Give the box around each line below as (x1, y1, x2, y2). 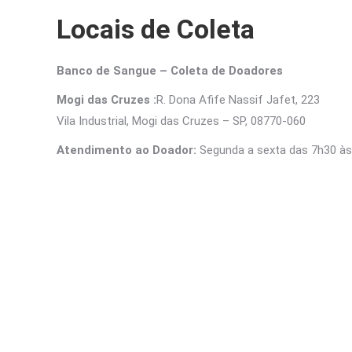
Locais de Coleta (57, 13, 255, 45)
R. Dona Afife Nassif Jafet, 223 (156, 93, 320, 107)
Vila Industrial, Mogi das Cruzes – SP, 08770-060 (57, 114, 306, 128)
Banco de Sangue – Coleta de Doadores (57, 64, 283, 78)
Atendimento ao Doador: (57, 143, 196, 157)
